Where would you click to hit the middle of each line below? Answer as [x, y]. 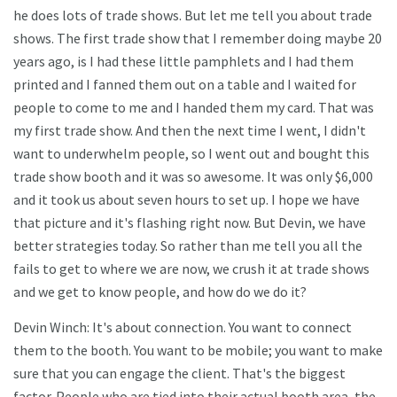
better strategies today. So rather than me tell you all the [188, 246]
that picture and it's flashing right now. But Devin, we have [190, 223]
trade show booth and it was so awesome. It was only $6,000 [193, 177]
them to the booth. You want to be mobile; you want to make [198, 350]
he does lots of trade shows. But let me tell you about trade [193, 16]
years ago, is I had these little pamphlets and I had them [183, 62]
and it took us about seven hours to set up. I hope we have [187, 200]
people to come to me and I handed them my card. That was [194, 108]
